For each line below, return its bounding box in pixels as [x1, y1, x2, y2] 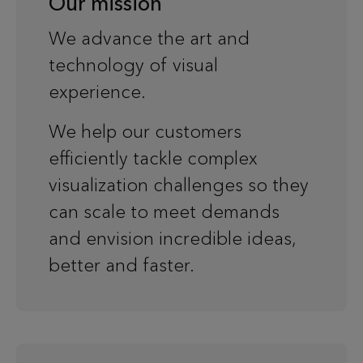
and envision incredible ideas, [49, 228, 296, 250]
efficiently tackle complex [49, 147, 258, 169]
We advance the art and [49, 28, 250, 49]
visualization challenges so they [49, 174, 309, 196]
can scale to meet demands [49, 201, 280, 223]
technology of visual [49, 54, 218, 76]
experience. [49, 81, 151, 103]
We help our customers [49, 121, 241, 143]
